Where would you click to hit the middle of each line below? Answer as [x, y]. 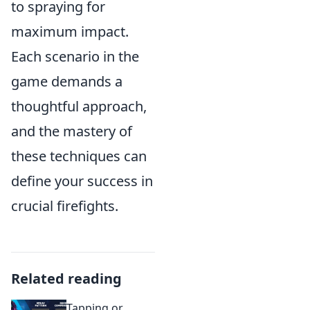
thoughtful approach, [79, 106]
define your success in [82, 181]
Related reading [66, 279]
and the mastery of [72, 131]
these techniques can [79, 156]
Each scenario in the [75, 56]
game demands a [67, 81]
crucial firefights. [65, 206]
